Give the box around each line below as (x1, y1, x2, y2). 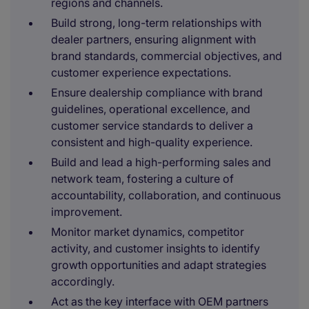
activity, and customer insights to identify (51, 241, 260, 255)
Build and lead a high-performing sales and (51, 155, 271, 169)
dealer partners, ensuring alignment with (51, 32, 256, 46)
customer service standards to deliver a (51, 119, 253, 132)
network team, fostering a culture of (51, 172, 234, 186)
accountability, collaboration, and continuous (51, 188, 281, 202)
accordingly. (51, 275, 114, 288)
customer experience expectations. (51, 66, 231, 79)
